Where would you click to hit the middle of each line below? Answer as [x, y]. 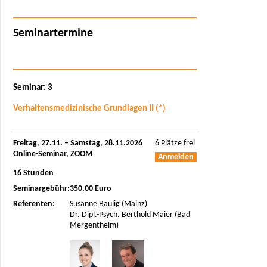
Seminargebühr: [41, 188]
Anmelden [176, 157]
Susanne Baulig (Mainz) [108, 204]
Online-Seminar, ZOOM [53, 154]
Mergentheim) [94, 226]
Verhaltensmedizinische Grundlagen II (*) [89, 108]
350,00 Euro [91, 188]
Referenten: [34, 204]
